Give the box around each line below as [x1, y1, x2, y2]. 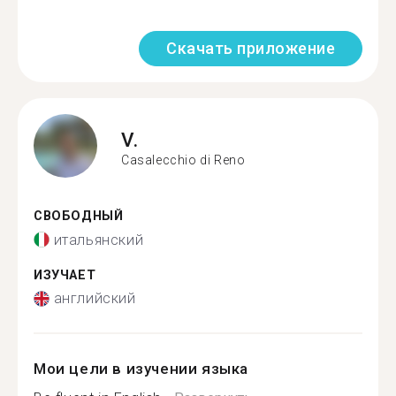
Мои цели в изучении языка [34, 360, 248, 377]
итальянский [53, 231, 144, 248]
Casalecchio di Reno [121, 152, 246, 167]
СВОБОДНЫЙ [34, 209, 124, 224]
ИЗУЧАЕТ [34, 267, 96, 283]
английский [53, 290, 136, 307]
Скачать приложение [166, 39, 335, 57]
